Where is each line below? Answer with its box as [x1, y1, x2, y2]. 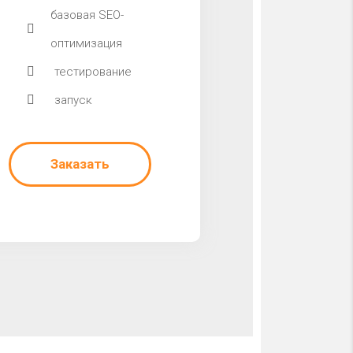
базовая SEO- [50, 8, 124, 22]
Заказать [50, 156, 110, 172]
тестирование [54, 65, 132, 79]
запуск [54, 93, 93, 107]
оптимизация [50, 36, 123, 50]
